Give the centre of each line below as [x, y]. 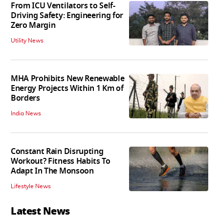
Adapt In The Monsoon [52, 171]
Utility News [27, 41]
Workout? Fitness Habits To [61, 162]
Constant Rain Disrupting [57, 152]
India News [26, 114]
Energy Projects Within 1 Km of [67, 89]
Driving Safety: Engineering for [67, 16]
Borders [25, 99]
